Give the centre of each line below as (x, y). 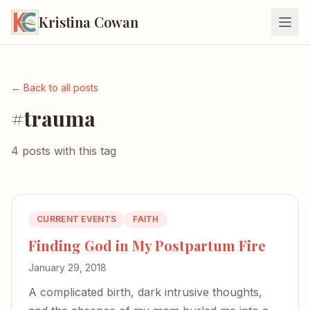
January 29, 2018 (67, 267)
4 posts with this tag (64, 151)
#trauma (53, 118)
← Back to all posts (55, 88)
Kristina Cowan (89, 22)
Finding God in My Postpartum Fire (147, 245)
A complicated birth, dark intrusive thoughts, (145, 292)
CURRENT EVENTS (77, 219)
